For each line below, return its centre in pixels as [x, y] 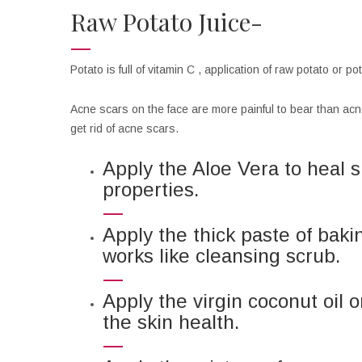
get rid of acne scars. [124, 129]
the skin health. [171, 322]
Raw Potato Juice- [166, 22]
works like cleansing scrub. [221, 256]
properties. [151, 190]
